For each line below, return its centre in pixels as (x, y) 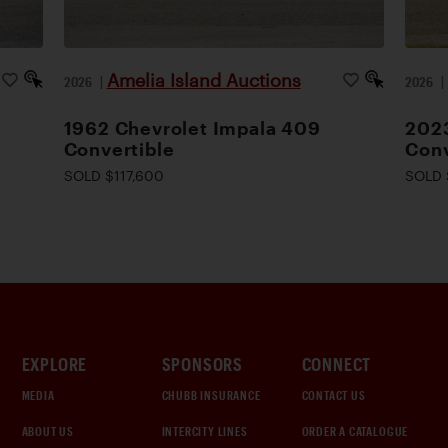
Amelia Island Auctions (203, 79)
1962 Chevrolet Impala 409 (192, 127)
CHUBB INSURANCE (211, 395)
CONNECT (336, 364)
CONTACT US (333, 395)
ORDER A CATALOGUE (355, 431)
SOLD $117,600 (113, 175)
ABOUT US (47, 431)
